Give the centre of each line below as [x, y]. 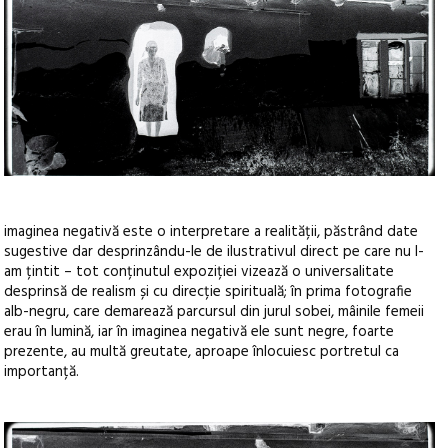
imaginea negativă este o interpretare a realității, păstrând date [211, 232]
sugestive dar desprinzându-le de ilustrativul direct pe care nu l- [214, 252]
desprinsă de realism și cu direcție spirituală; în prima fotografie [208, 292]
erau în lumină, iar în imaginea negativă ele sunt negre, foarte [199, 332]
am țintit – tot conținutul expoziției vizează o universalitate [199, 272]
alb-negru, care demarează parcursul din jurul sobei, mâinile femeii [214, 312]
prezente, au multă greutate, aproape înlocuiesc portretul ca [202, 352]
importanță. [42, 372]
